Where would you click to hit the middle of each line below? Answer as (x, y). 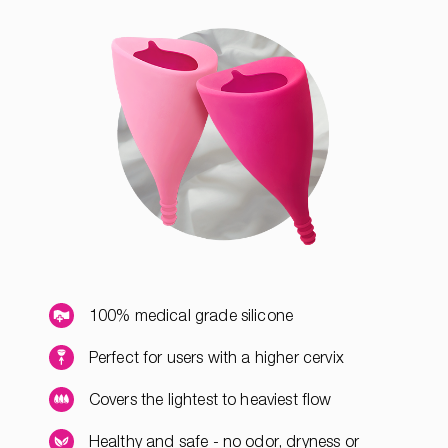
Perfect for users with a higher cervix (216, 357)
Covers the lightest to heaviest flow (210, 399)
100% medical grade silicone (191, 315)
